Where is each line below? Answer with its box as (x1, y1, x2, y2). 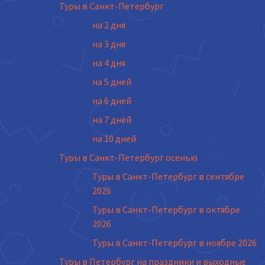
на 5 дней (92, 75, 131, 88)
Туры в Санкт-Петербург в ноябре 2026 (92, 236, 257, 248)
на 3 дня (92, 37, 125, 50)
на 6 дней (92, 94, 131, 106)
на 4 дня (92, 56, 125, 69)
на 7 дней (92, 113, 131, 125)
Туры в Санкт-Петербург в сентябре (92, 170, 244, 182)
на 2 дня (92, 18, 125, 31)
